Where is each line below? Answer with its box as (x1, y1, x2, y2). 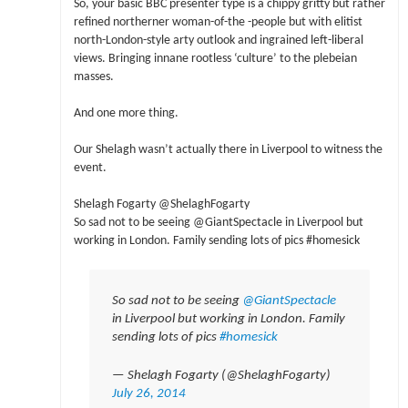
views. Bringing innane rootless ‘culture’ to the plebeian (73, 52, 357, 65)
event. (73, 162, 107, 175)
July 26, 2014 (111, 386, 186, 401)
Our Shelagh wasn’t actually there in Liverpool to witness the (73, 144, 382, 157)
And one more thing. (73, 107, 178, 119)
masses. (73, 70, 114, 83)
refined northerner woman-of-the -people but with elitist (73, 15, 362, 28)
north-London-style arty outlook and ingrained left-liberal (73, 34, 363, 46)
